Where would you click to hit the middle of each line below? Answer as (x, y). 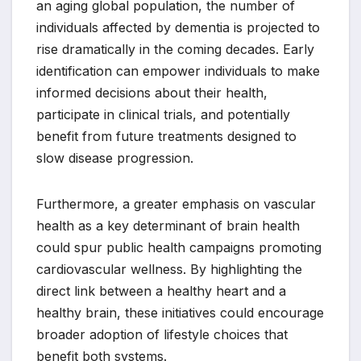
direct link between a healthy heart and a (161, 290)
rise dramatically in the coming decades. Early (175, 49)
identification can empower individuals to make (178, 71)
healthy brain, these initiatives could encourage (180, 312)
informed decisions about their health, (152, 92)
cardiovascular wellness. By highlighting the (169, 269)
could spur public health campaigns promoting (179, 247)
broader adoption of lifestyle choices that (162, 334)
